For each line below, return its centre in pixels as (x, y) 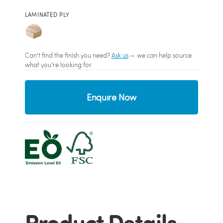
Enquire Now (111, 98)
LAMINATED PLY (47, 15)
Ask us (120, 56)
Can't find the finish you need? (68, 56)
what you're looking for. (58, 65)
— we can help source (160, 56)
